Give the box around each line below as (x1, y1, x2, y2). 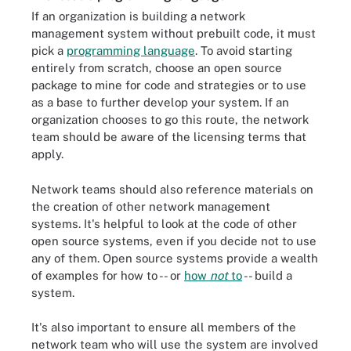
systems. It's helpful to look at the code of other (31, 216, 297, 230)
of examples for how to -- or (31, 268, 184, 282)
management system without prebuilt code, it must (31, 27, 316, 40)
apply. (31, 147, 63, 161)
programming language (67, 44, 195, 57)
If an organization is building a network (31, 9, 245, 23)
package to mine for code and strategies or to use (31, 78, 306, 92)
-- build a (242, 268, 292, 282)
